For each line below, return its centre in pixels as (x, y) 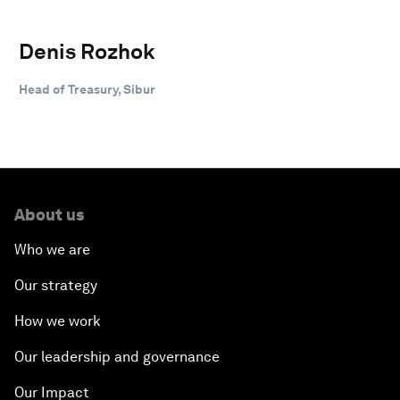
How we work (58, 321)
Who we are (52, 249)
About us (49, 214)
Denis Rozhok (87, 51)
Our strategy (56, 285)
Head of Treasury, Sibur (87, 89)
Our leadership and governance (117, 356)
